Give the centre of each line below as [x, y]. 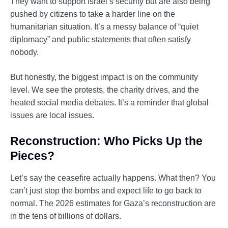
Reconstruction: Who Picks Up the [106, 141]
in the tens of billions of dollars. [66, 216]
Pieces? [32, 156]
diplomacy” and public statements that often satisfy [101, 40]
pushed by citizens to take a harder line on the [93, 14]
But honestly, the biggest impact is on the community [104, 77]
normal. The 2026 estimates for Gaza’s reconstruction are [113, 204]
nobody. [24, 52]
